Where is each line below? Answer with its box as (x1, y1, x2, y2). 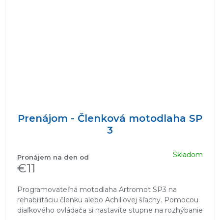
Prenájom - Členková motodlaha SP (18, 112, 202, 124)
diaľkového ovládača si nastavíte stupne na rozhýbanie (17, 205, 203, 215)
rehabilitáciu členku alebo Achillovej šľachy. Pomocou (17, 195, 198, 204)
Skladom (173, 150, 203, 160)
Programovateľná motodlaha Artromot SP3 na (17, 185, 177, 194)
